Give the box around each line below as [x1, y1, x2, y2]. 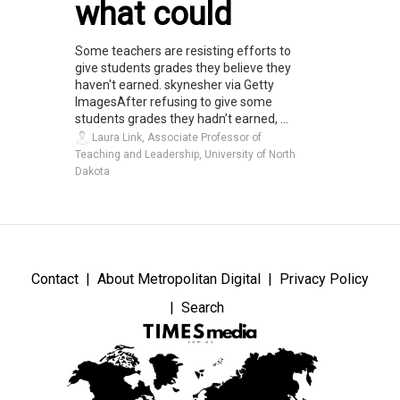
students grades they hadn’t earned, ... [75, 111, 288, 126]
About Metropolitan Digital [97, 270, 261, 287]
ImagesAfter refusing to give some [75, 94, 272, 109]
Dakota [75, 164, 110, 178]
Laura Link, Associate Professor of [89, 130, 262, 144]
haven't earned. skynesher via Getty [75, 77, 274, 92]
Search [180, 298, 224, 316]
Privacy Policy [279, 270, 369, 287]
